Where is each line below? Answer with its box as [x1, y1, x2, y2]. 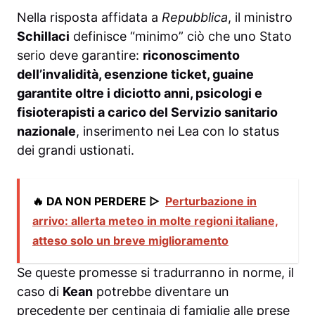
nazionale [17, 124, 76, 139]
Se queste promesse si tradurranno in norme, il [17, 265, 294, 281]
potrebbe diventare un [93, 284, 229, 300]
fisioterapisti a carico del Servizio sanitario [17, 105, 278, 120]
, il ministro [228, 10, 292, 25]
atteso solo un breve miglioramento [32, 233, 229, 248]
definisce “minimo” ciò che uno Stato [70, 29, 292, 44]
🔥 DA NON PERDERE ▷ [32, 194, 160, 209]
